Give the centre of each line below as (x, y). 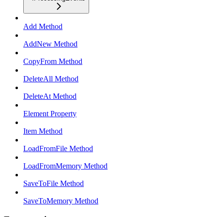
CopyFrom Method (53, 61)
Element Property (50, 113)
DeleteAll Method (51, 78)
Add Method (43, 26)
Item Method (43, 131)
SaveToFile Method (54, 183)
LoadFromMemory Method (65, 166)
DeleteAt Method (50, 96)
